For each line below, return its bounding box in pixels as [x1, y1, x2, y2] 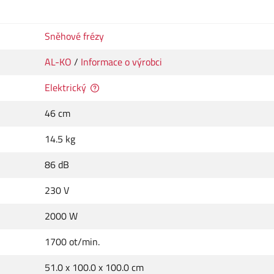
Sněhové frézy [45, 29, 104, 44]
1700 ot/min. [45, 234, 100, 250]
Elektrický [45, 80, 86, 95]
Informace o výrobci [81, 54, 162, 70]
